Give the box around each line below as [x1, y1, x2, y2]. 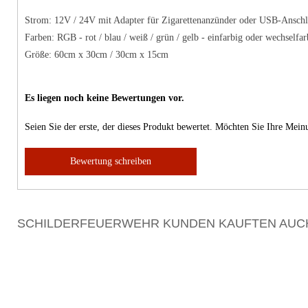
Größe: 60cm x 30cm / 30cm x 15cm [25, 49, 168, 60]
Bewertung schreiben [67, 155, 154, 166]
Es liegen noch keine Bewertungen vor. [25, 92, 184, 103]
